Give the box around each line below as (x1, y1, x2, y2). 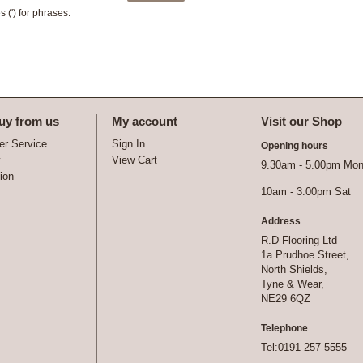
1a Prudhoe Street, (261, 249, 349, 261)
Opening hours (261, 140, 328, 152)
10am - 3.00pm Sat (261, 186, 351, 198)
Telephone (261, 322, 308, 334)
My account (112, 114, 177, 128)
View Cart (112, 154, 157, 166)
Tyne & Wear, (261, 278, 324, 290)
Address (261, 216, 301, 227)
